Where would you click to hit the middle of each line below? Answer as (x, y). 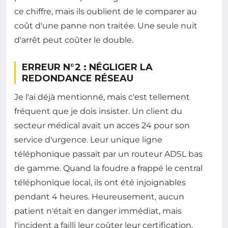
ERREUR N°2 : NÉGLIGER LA (87, 67)
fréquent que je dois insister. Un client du (98, 111)
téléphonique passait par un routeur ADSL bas (108, 154)
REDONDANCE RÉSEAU (78, 79)
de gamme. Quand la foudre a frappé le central (108, 168)
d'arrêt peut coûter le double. (74, 40)
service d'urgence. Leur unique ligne (88, 140)
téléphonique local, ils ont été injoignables (100, 183)
